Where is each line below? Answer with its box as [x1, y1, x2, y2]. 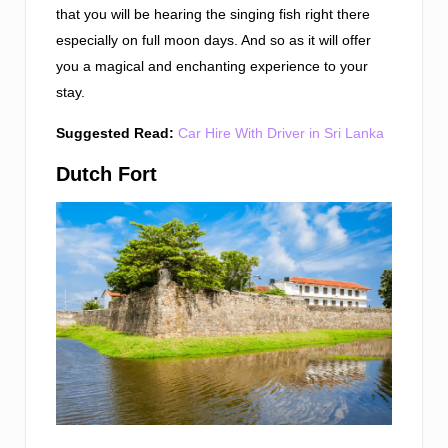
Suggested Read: [56, 124, 174, 141]
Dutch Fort [56, 162, 157, 185]
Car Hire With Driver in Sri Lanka [178, 124, 384, 141]
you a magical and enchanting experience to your [56, 57, 368, 74]
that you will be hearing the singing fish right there [56, 5, 370, 22]
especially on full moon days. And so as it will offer [56, 31, 371, 48]
